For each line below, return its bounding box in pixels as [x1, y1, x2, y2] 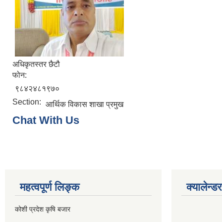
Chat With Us [12, 114, 79, 126]
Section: [12, 98, 43, 106]
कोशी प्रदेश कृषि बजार [15, 205, 70, 213]
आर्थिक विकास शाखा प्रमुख [46, 100, 123, 109]
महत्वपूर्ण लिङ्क [20, 181, 79, 193]
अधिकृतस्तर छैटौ [12, 60, 60, 68]
